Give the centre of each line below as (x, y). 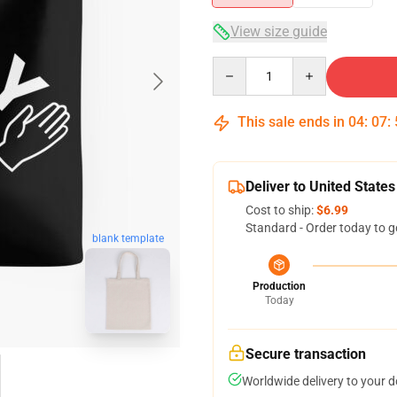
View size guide (279, 31)
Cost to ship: (281, 210)
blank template (128, 238)
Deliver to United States (320, 187)
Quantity (236, 65)
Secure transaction (306, 354)
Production (279, 286)
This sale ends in (291, 122)
